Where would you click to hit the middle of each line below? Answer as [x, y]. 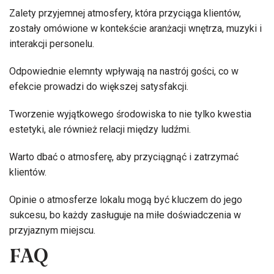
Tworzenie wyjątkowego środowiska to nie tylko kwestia [130, 114]
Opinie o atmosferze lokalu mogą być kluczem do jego [126, 200]
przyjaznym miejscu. [52, 230]
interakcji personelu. [52, 44]
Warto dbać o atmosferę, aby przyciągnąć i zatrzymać [124, 157]
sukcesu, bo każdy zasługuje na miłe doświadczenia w [125, 215]
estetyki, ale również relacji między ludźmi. [100, 129]
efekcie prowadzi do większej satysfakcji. [99, 87]
